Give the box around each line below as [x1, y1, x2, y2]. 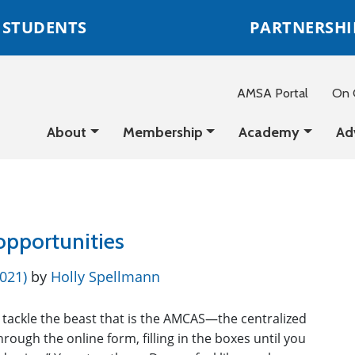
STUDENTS [2, 17, 87, 38]
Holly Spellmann [47, 267, 160, 286]
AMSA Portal [237, 85, 308, 101]
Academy [239, 124, 300, 141]
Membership [122, 124, 203, 141]
